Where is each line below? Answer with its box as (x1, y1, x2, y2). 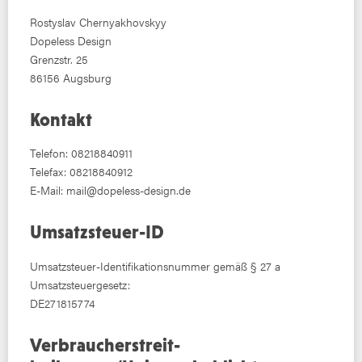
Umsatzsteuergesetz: (30, 276, 131, 293)
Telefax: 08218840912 (30, 164, 133, 180)
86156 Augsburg (30, 69, 112, 86)
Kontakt (30, 108, 93, 130)
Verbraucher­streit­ (30, 334, 181, 356)
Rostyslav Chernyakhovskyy (30, 14, 167, 30)
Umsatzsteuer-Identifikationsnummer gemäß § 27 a (30, 258, 281, 274)
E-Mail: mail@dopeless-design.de (30, 183, 192, 199)
